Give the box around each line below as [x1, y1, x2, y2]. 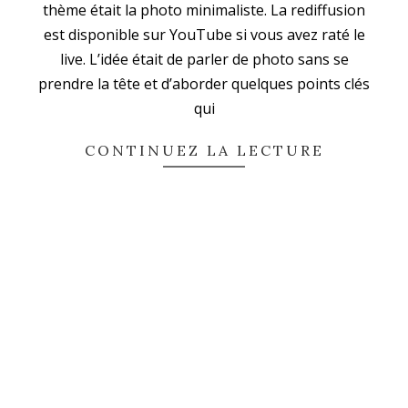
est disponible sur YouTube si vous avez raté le [43, 25, 365, 46]
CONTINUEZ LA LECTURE [84, 141, 324, 160]
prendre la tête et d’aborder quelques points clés [38, 74, 370, 95]
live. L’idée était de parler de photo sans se [59, 49, 349, 70]
